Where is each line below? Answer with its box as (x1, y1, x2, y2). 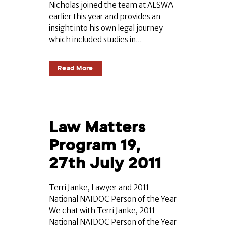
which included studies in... (49, 35, 142, 45)
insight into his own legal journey (49, 23, 163, 33)
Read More (58, 64, 93, 72)
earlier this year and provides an (49, 12, 160, 22)
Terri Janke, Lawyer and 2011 (49, 183, 149, 193)
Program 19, (49, 136, 141, 154)
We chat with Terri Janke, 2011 (49, 206, 155, 216)
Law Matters (49, 118, 146, 136)
